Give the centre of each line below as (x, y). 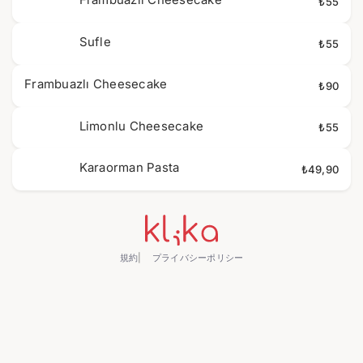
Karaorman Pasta (129, 168)
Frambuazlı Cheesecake (96, 83)
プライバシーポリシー (196, 258)
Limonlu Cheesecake (141, 126)
